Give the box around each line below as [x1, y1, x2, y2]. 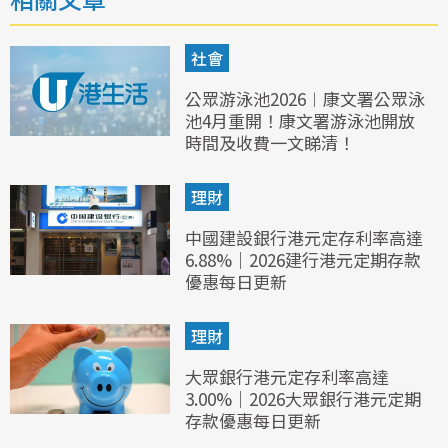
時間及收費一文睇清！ [185, 130, 355, 156]
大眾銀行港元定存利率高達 [184, 364, 389, 390]
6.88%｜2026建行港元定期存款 [184, 247, 421, 273]
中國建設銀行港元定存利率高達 [184, 225, 423, 251]
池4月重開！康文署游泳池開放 [185, 108, 415, 134]
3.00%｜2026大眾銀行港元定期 [184, 386, 421, 412]
